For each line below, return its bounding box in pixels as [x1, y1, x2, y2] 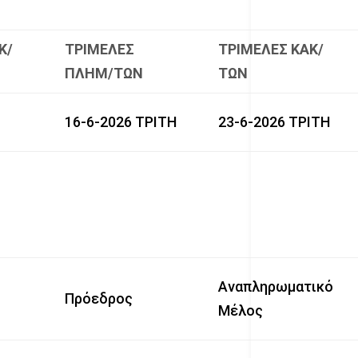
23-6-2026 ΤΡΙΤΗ [218, 113, 331, 130]
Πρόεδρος [65, 289, 133, 307]
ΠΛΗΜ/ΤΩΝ [65, 64, 144, 82]
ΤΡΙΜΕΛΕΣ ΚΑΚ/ [218, 40, 324, 58]
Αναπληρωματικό [218, 277, 334, 295]
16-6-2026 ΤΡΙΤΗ [65, 113, 177, 130]
